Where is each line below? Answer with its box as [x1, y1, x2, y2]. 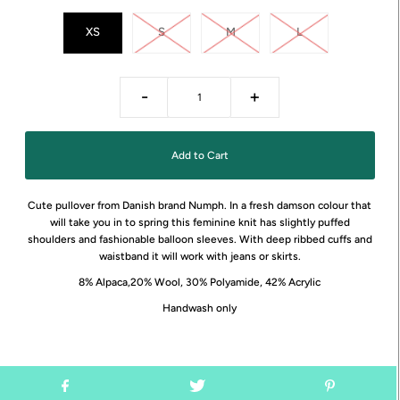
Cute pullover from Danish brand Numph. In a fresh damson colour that [28, 199, 372, 212]
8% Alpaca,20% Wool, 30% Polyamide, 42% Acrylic [79, 276, 321, 289]
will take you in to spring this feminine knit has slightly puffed [49, 216, 350, 229]
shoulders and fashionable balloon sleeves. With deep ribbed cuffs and [27, 233, 372, 246]
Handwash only [162, 302, 237, 315]
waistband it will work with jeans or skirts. [98, 250, 301, 263]
